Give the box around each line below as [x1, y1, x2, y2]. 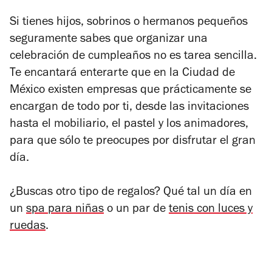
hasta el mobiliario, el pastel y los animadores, [10, 118, 248, 131]
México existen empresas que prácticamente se [10, 84, 251, 97]
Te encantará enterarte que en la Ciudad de [10, 67, 235, 80]
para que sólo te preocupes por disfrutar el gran [10, 135, 256, 148]
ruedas [10, 220, 46, 233]
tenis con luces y [169, 203, 253, 216]
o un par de [104, 203, 169, 216]
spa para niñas [26, 203, 104, 216]
